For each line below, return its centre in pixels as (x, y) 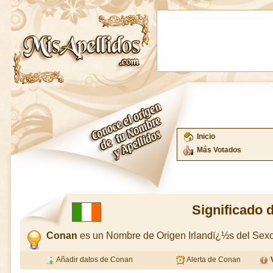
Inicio (206, 136)
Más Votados (219, 150)
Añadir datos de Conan (94, 260)
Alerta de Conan (213, 260)
